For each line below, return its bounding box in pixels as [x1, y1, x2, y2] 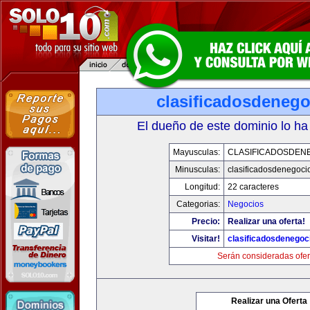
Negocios [227, 199, 264, 209]
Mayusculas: [172, 147, 220, 157]
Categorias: [176, 199, 220, 209]
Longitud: [184, 182, 220, 192]
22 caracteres [227, 182, 279, 192]
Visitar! [191, 234, 220, 244]
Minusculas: [174, 165, 220, 174]
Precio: [191, 217, 220, 226]
